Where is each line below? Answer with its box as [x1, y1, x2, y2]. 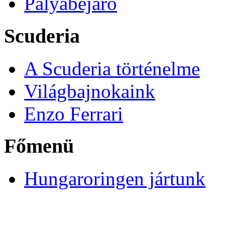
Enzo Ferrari [24, 102, 123, 125]
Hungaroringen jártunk [24, 168, 205, 189]
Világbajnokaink [24, 80, 155, 102]
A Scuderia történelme [24, 57, 200, 79]
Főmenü [4, 135, 74, 158]
